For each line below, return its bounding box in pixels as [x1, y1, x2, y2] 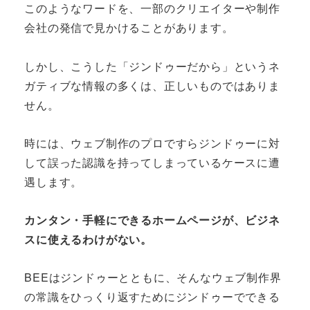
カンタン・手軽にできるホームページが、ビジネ [24, 211, 280, 228]
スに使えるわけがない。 [24, 230, 152, 247]
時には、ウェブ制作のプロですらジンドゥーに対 [24, 134, 280, 151]
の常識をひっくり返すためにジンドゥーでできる [24, 289, 280, 305]
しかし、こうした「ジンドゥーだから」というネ [24, 57, 280, 74]
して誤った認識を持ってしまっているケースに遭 [24, 154, 280, 170]
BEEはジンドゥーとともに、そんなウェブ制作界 [24, 269, 282, 286]
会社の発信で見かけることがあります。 [24, 19, 234, 36]
